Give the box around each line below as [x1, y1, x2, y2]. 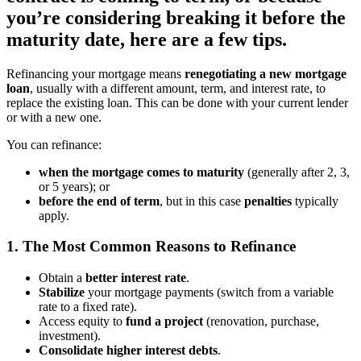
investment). [39, 329, 101, 343]
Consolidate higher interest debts [39, 343, 218, 358]
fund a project [126, 314, 203, 329]
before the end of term [39, 193, 160, 208]
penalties [244, 193, 292, 208]
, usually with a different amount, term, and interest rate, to [30, 81, 326, 95]
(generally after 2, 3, [247, 164, 350, 179]
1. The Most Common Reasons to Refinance [6, 238, 300, 255]
